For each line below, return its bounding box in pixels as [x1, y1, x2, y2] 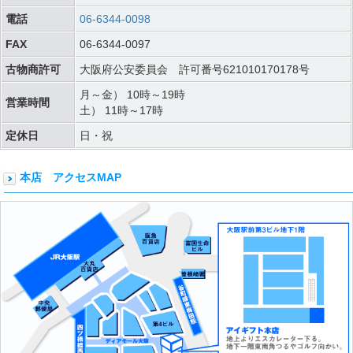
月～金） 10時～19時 [80, 88, 185, 102]
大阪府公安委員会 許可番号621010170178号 [80, 63, 310, 76]
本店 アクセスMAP [20, 171, 121, 184]
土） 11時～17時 [80, 104, 163, 117]
